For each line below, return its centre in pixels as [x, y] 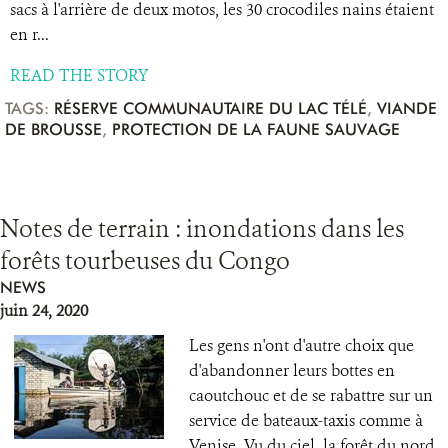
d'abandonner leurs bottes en [292, 370]
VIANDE [407, 108]
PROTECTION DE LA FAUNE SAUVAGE [256, 129]
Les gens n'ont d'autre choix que [301, 345]
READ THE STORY [79, 75]
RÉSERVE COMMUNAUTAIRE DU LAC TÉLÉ [210, 108]
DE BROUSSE [53, 129]
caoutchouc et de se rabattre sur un [311, 395]
